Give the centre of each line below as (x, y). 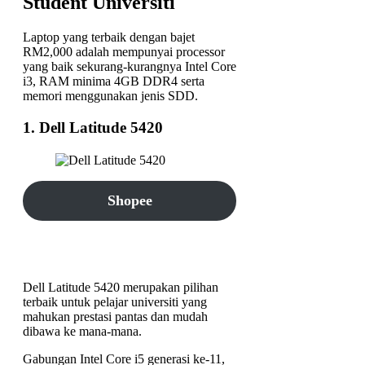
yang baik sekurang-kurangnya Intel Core (130, 67)
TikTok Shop (130, 240)
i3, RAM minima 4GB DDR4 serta (114, 81)
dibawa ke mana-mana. (82, 331)
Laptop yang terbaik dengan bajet (109, 37)
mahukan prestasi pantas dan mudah (115, 317)
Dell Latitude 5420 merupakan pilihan (121, 287)
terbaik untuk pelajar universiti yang (115, 302)
